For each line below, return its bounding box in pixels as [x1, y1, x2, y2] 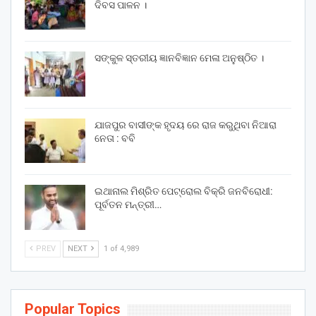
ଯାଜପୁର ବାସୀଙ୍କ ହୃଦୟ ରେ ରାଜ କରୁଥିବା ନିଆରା [95, 119, 276, 130]
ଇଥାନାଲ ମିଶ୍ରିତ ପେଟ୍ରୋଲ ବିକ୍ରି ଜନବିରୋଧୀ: [95, 186, 273, 197]
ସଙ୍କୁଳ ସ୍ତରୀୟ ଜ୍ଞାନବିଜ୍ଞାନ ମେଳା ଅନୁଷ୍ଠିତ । [95, 52, 264, 64]
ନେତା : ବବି [95, 132, 135, 144]
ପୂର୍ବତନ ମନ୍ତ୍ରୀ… [95, 199, 162, 211]
